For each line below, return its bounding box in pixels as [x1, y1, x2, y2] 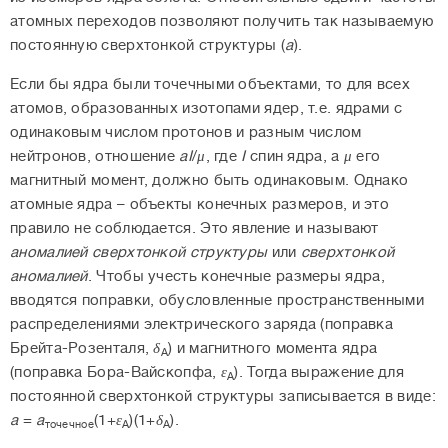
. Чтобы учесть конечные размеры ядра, [87, 268, 385, 286]
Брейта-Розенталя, [10, 340, 154, 358]
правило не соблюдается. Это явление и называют [10, 220, 379, 238]
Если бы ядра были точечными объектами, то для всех [10, 76, 410, 94]
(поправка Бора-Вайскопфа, [10, 364, 221, 382]
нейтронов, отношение [10, 148, 180, 166]
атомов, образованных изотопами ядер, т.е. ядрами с [10, 100, 402, 118]
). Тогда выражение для [234, 364, 405, 382]
